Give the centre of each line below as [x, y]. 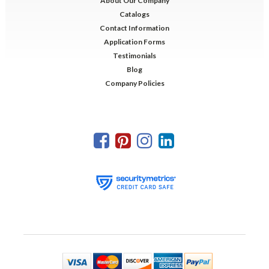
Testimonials [134, 56]
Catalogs [134, 14]
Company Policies [134, 83]
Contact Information [134, 28]
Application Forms [134, 42]
